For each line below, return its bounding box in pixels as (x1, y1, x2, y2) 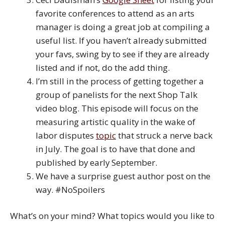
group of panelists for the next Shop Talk (35, 88, 197, 100)
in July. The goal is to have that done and (35, 143, 195, 155)
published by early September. (35, 156, 157, 168)
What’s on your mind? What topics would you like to (10, 210, 214, 222)
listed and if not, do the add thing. (35, 61, 170, 73)
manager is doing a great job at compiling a (35, 21, 210, 33)
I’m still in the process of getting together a (35, 75, 204, 87)
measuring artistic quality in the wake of (35, 116, 195, 128)
